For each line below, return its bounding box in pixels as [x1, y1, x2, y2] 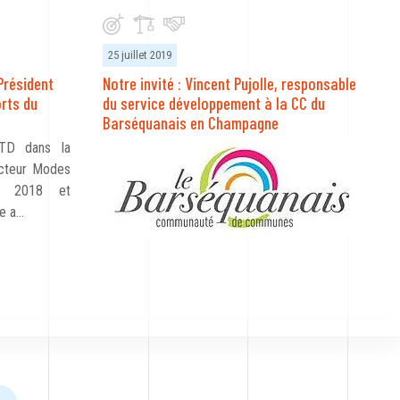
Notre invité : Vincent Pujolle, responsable [103, 73, 356, 95]
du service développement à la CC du [103, 93, 325, 114]
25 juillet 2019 [108, 48, 171, 62]
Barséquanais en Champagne [103, 112, 279, 134]
